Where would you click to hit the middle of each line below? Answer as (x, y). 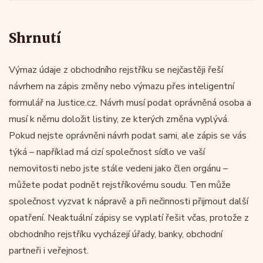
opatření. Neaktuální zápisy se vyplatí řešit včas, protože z (129, 218)
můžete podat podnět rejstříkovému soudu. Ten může (120, 185)
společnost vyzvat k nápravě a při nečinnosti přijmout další (129, 201)
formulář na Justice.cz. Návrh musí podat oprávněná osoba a (130, 102)
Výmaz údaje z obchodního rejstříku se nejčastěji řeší (116, 70)
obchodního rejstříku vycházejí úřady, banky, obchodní (116, 234)
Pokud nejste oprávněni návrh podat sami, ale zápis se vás (128, 135)
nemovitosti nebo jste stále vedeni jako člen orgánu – (118, 168)
